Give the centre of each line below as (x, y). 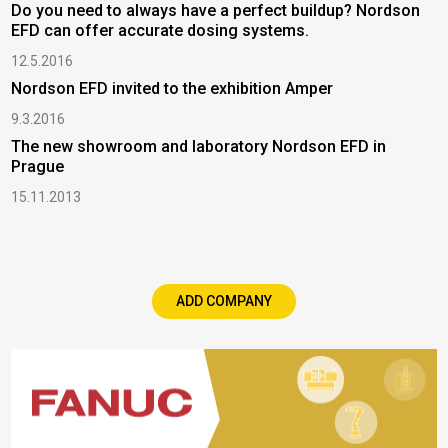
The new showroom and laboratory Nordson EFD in (199, 146)
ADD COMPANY (224, 301)
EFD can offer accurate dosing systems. (160, 30)
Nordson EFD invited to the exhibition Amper (172, 88)
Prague (38, 166)
